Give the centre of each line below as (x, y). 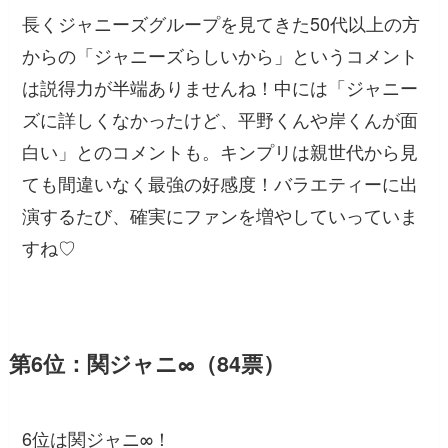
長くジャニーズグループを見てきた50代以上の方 (221, 22)
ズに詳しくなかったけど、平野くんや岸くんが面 (220, 118)
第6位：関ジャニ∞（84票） (146, 363)
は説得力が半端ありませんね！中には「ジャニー (220, 86)
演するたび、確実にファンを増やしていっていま (220, 214)
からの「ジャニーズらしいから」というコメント (220, 54)
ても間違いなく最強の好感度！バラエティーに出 (220, 182)
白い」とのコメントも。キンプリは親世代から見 (220, 150)
